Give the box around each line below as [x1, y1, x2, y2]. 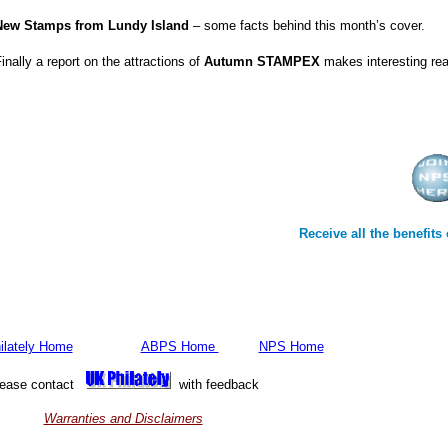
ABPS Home [140, 339, 219, 354]
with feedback [171, 377, 259, 392]
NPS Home [258, 339, 324, 354]
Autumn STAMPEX [204, 54, 320, 69]
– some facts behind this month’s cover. [189, 18, 429, 33]
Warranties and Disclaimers [43, 411, 203, 426]
